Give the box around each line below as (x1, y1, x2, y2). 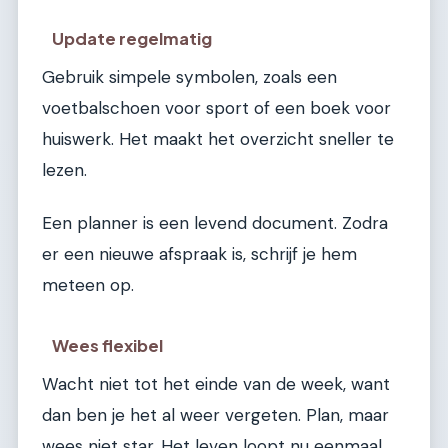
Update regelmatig (52, 27, 213, 49)
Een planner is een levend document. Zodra (42, 212, 388, 234)
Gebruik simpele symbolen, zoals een (42, 65, 337, 88)
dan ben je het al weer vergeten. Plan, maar (42, 403, 389, 426)
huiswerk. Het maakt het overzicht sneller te (42, 127, 394, 150)
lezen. (42, 158, 87, 181)
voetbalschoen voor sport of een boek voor (42, 96, 391, 119)
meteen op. (42, 274, 134, 296)
